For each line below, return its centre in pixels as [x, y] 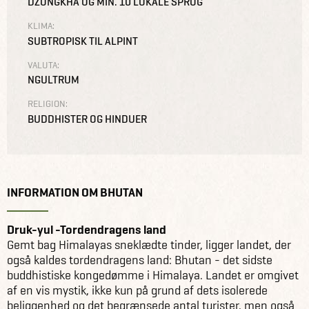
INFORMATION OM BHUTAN [75, 192]
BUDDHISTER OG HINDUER [87, 119]
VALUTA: [43, 64]
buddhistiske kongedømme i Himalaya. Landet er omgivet [153, 275]
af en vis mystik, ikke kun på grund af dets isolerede [137, 290]
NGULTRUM [53, 80]
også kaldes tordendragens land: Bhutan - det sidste [140, 259]
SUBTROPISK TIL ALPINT [83, 41]
